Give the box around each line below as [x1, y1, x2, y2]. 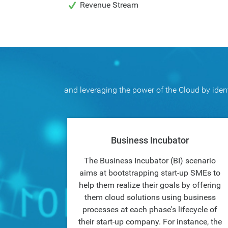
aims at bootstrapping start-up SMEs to [79, 168, 220, 178]
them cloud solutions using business [84, 192, 216, 202]
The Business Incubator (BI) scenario [84, 156, 216, 165]
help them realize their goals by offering [79, 180, 221, 190]
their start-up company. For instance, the [78, 217, 222, 226]
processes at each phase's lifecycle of [82, 205, 217, 214]
